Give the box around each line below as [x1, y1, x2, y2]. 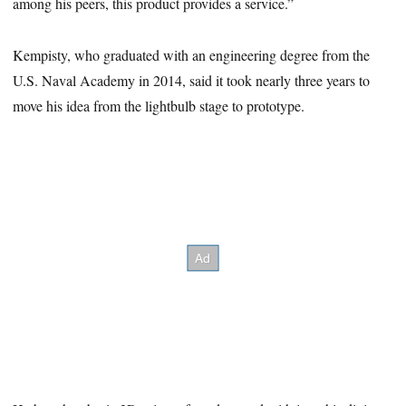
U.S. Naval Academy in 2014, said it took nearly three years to [13, 70, 371, 90]
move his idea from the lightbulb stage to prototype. [13, 95, 305, 115]
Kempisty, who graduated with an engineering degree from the [13, 44, 371, 64]
